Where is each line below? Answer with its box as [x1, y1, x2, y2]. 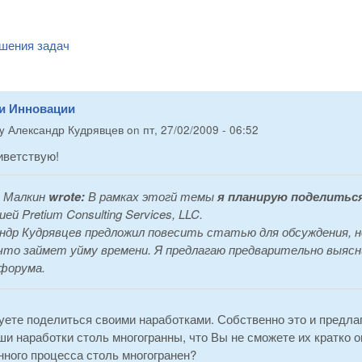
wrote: [45, 187, 88, 206]
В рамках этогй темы [88, 187, 217, 205]
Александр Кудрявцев [8, 122, 124, 138]
